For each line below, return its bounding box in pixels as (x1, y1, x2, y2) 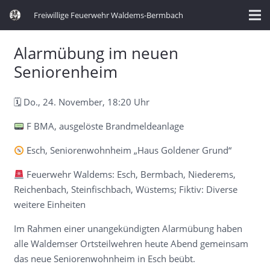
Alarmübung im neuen (13, 42, 178, 64)
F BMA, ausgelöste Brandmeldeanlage (24, 120, 184, 132)
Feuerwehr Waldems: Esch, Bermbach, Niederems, (24, 168, 236, 180)
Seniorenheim (13, 60, 118, 83)
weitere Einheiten (13, 198, 86, 210)
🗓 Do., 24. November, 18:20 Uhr (13, 96, 149, 108)
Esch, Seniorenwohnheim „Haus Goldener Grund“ (24, 144, 231, 156)
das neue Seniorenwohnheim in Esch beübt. (13, 253, 195, 265)
